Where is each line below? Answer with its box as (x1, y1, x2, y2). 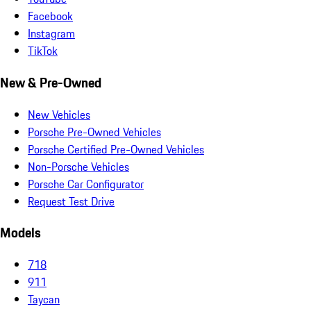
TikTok (28, 42, 58, 60)
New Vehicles (28, 106, 90, 123)
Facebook (28, 8, 73, 25)
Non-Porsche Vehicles (28, 158, 129, 175)
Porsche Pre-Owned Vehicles (28, 123, 161, 140)
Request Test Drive (28, 192, 115, 210)
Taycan (28, 291, 60, 308)
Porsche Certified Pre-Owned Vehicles (28, 140, 204, 158)
